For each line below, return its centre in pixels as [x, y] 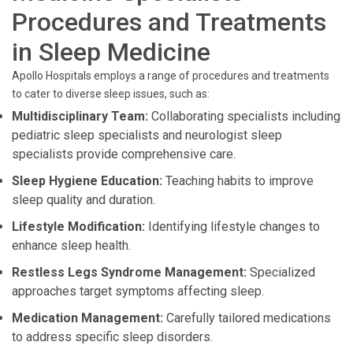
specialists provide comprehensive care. [124, 154]
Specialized [281, 272]
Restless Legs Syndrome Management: [129, 272]
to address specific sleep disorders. [112, 337]
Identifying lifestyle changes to [232, 227]
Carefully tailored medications [247, 318]
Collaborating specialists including [244, 116]
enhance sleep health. [71, 245]
